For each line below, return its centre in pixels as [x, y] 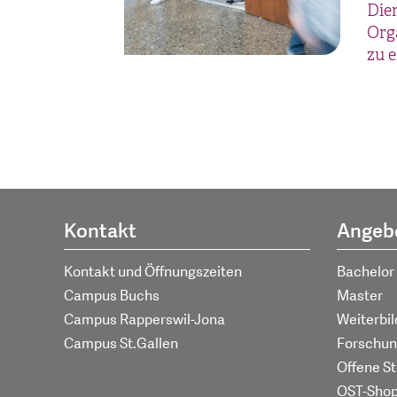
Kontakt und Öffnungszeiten [153, 272]
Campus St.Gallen [121, 343]
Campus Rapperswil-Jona [144, 319]
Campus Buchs [112, 296]
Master [359, 296]
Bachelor [365, 272]
